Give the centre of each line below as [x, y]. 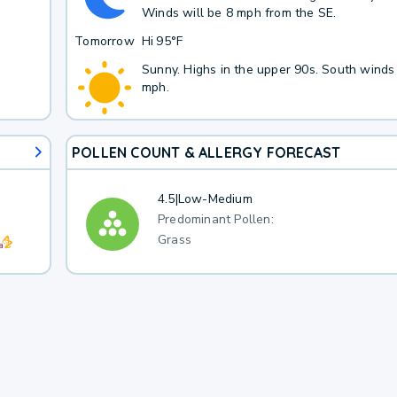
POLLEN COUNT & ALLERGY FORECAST [206, 152]
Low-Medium [215, 199]
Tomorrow [105, 41]
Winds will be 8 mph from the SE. [239, 13]
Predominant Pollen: [215, 219]
